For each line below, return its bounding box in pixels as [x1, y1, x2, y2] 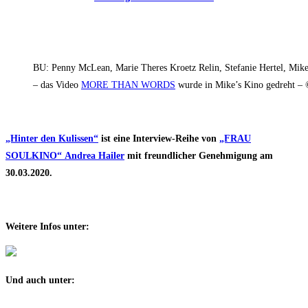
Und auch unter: [5, 275, 75, 286]
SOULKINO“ [5, 151, 65, 162]
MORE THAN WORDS [81, 80, 175, 91]
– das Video [33, 80, 81, 91]
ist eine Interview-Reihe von [98, 133, 219, 144]
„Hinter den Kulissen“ [5, 133, 98, 144]
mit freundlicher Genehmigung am [124, 151, 273, 162]
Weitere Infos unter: [5, 221, 92, 232]
